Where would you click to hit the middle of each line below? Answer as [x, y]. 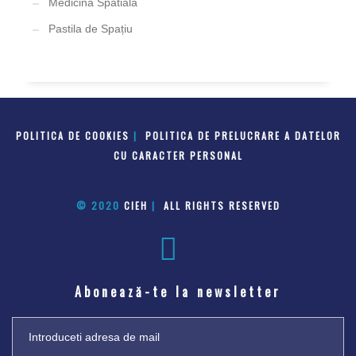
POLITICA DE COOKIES [72, 136]
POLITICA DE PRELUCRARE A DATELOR [243, 136]
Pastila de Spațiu [91, 29]
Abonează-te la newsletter [178, 291]
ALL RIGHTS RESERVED [222, 206]
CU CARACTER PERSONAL [178, 156]
